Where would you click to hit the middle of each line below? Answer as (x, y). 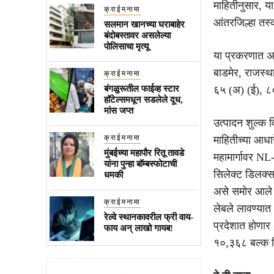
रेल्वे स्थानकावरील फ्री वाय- (148, 217)
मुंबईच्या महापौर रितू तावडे (144, 153)
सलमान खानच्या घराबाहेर (144, 24)
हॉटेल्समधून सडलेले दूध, (143, 99)
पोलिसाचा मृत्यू (126, 46)
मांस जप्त (118, 110)
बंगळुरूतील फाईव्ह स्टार (141, 88)
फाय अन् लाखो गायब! (138, 228)
